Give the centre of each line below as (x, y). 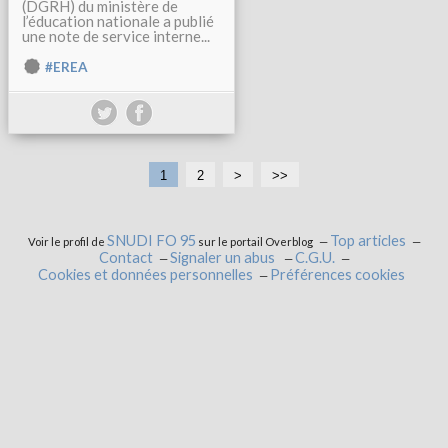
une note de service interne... (116, 36)
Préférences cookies (337, 274)
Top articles (367, 240)
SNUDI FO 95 (151, 240)
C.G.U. (314, 257)
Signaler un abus (223, 257)
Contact (125, 257)
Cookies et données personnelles (145, 274)
